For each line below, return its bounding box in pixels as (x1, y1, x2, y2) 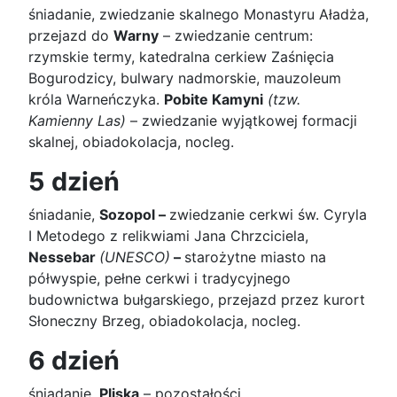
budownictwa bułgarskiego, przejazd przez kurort (28, 290, 365, 308)
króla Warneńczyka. (28, 90, 164, 108)
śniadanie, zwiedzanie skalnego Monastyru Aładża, (28, 4, 369, 23)
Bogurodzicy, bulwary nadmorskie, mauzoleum (28, 68, 341, 87)
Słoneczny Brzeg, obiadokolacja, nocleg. (28, 311, 300, 330)
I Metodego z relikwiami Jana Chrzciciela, (28, 226, 308, 245)
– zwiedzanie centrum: (159, 26, 313, 44)
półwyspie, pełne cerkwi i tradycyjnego (28, 269, 291, 287)
